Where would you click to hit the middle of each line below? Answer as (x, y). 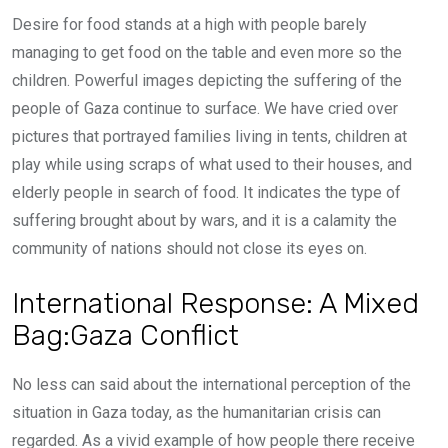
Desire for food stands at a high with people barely (189, 24)
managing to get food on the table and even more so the (207, 52)
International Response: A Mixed (215, 303)
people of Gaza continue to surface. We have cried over (205, 108)
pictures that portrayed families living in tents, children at (209, 136)
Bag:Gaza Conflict (125, 335)
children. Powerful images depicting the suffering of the (207, 80)
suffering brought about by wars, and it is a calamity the (204, 220)
